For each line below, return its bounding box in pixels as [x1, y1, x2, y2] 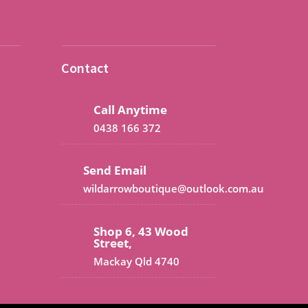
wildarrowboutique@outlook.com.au [83, 181, 265, 196]
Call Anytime [93, 101, 168, 118]
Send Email [83, 162, 147, 179]
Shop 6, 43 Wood [93, 223, 189, 239]
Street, [93, 234, 133, 251]
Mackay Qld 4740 [93, 254, 180, 268]
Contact [61, 59, 109, 77]
